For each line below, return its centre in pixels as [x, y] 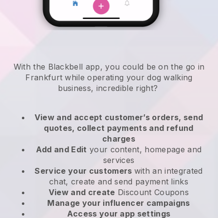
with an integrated [168, 171]
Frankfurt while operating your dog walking [109, 78]
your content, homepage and [144, 150]
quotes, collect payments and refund [119, 128]
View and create [82, 192]
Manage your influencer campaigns [119, 203]
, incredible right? [126, 88]
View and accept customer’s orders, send [119, 118]
